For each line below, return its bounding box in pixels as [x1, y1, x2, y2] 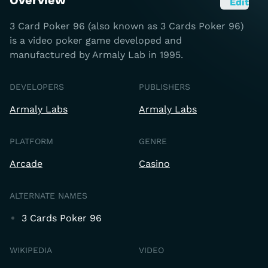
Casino [139, 158, 170, 169]
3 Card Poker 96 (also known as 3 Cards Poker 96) [10, 20, 244, 32]
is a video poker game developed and [10, 35, 182, 46]
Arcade [10, 158, 42, 169]
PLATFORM [10, 136, 53, 146]
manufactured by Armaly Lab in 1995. [10, 49, 183, 60]
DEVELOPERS [10, 82, 64, 92]
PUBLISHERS [139, 82, 190, 92]
